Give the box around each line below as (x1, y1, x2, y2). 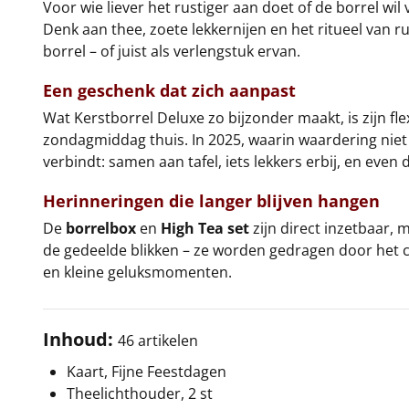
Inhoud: (43, 326, 113, 351)
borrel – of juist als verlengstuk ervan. (43, 40, 300, 61)
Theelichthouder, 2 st (67, 383, 213, 404)
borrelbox (66, 217, 136, 238)
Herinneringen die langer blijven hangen (43, 189, 380, 212)
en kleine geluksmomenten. (43, 261, 232, 282)
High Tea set (161, 217, 249, 238)
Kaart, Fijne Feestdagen (67, 361, 226, 382)
